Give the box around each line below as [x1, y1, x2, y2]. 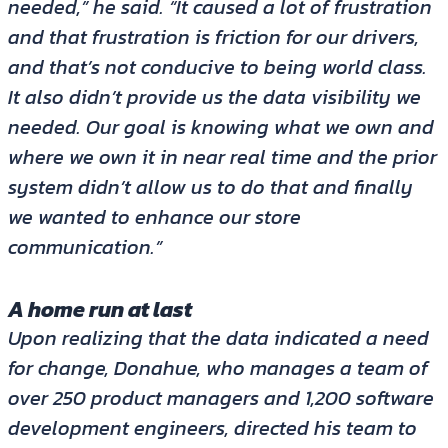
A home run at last [7, 293, 192, 327]
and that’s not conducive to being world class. [7, 52, 427, 83]
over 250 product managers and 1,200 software [7, 383, 434, 414]
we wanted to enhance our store [7, 202, 301, 233]
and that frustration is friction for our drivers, [7, 22, 419, 53]
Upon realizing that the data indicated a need [7, 323, 429, 354]
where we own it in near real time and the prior [7, 142, 437, 173]
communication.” [7, 232, 162, 263]
